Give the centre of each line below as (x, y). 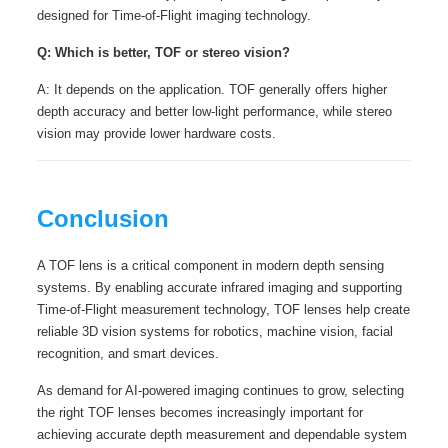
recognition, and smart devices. (127, 353)
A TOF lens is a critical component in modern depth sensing (210, 265)
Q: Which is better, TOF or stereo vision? (163, 52)
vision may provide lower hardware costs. (156, 133)
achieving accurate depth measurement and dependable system (221, 434)
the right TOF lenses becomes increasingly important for (199, 412)
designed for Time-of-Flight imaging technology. (173, 15)
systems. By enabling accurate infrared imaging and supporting (219, 287)
